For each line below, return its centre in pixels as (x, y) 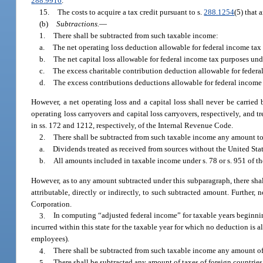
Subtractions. (78, 23)
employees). (50, 239)
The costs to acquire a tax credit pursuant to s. (131, 12)
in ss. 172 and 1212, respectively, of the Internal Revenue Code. (132, 126)
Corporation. (52, 204)
